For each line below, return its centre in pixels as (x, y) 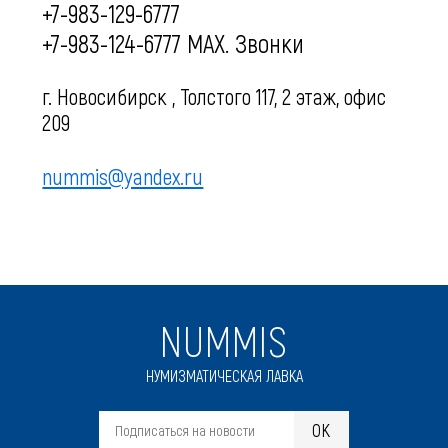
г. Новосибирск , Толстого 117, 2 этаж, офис (214, 96)
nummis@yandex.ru (123, 176)
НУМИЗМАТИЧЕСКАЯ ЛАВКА (224, 375)
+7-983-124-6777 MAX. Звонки (173, 43)
